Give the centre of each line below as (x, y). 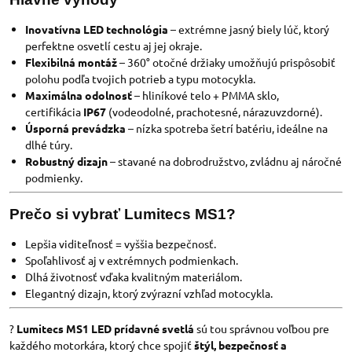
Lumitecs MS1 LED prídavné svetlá (105, 328)
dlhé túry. (49, 145)
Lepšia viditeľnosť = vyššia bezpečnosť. (121, 244)
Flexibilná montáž (71, 62)
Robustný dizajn (66, 161)
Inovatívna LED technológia (97, 29)
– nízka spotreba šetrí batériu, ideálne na (227, 128)
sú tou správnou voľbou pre (262, 328)
